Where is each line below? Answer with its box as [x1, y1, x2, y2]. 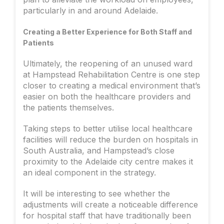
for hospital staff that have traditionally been [23, 210, 191, 221]
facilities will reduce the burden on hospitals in [23, 134, 198, 145]
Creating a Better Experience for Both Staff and [23, 27, 192, 36]
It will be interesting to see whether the [23, 188, 170, 199]
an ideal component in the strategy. [23, 167, 156, 178]
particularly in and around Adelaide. [23, 5, 158, 16]
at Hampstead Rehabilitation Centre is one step [23, 69, 200, 80]
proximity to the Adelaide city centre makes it [23, 156, 193, 167]
